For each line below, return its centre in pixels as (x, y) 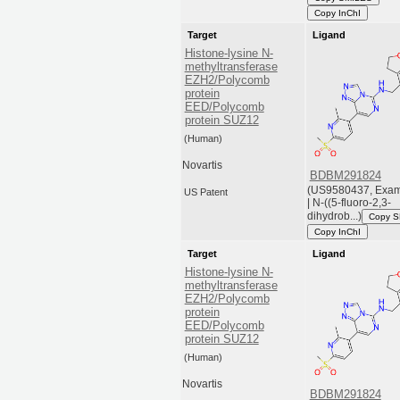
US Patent (206, 192)
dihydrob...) (335, 217)
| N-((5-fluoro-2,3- (350, 203)
